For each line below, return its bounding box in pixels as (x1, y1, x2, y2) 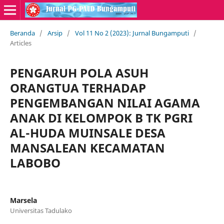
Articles (9, 38, 31, 47)
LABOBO (9, 154, 60, 171)
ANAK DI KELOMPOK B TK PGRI (9, 109, 192, 126)
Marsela (9, 195, 37, 205)
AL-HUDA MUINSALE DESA (9, 124, 165, 141)
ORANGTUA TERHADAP (9, 79, 146, 96)
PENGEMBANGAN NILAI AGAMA (9, 94, 200, 111)
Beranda (9, 28, 35, 37)
